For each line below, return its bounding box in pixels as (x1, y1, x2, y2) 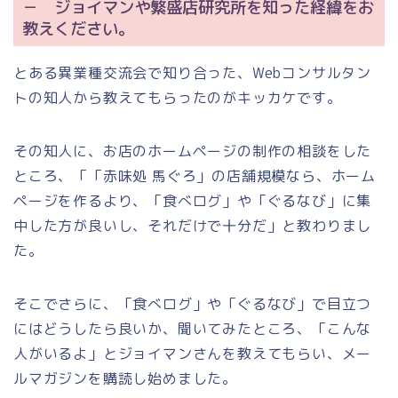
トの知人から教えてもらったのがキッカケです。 (13, 88, 342, 108)
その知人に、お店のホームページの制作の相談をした (13, 141, 372, 162)
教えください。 (22, 17, 134, 41)
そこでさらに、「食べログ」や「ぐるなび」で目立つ (13, 294, 372, 314)
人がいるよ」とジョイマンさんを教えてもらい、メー (13, 344, 372, 364)
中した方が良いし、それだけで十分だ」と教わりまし (13, 216, 372, 236)
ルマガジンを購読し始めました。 (13, 369, 238, 389)
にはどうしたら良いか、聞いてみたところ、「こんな (13, 319, 372, 339)
